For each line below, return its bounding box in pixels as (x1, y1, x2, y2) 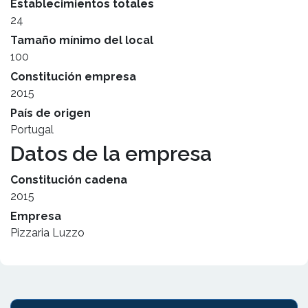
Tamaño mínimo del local (10, 34, 153, 47)
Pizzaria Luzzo (10, 226, 85, 239)
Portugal (10, 123, 54, 136)
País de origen (10, 107, 91, 120)
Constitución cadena (10, 173, 127, 186)
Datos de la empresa (10, 142, 212, 166)
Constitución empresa (10, 70, 136, 83)
